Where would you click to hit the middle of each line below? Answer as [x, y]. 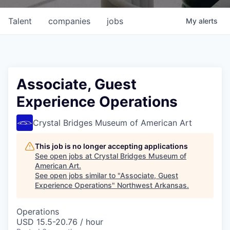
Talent [20, 21]
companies [69, 21]
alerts [208, 21]
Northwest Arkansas [152, 185]
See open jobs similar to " [78, 175]
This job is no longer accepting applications [111, 146]
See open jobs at [64, 156]
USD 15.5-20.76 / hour [60, 222]
